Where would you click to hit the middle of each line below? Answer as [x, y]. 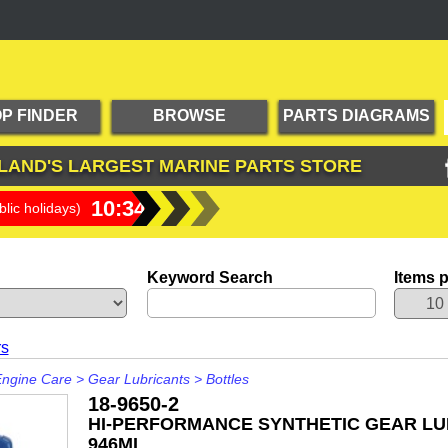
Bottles [227, 379]
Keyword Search [209, 277]
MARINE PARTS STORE [257, 166]
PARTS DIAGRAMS [356, 115]
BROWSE [189, 115]
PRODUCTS [189, 147]
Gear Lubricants [138, 379]
